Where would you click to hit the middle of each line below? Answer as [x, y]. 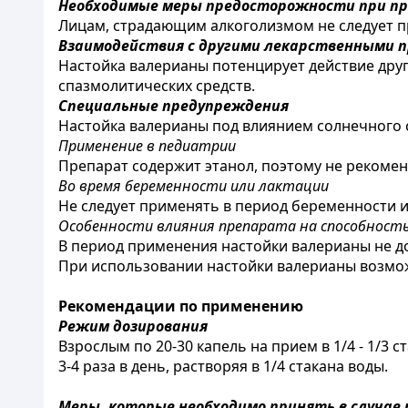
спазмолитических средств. [157, 86]
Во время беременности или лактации [194, 186]
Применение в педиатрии [147, 146]
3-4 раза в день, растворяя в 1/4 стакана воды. [223, 366]
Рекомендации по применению [181, 306]
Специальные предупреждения [173, 106]
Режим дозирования [133, 326]
